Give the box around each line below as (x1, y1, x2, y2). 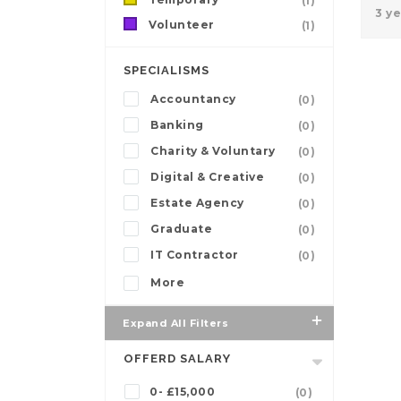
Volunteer (149, 18, 215, 32)
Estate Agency (150, 196, 244, 210)
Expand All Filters (123, 317, 228, 330)
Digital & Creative (150, 170, 264, 184)
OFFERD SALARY (124, 352, 231, 366)
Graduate (150, 222, 212, 236)
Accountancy (150, 92, 236, 107)
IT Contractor (150, 248, 239, 262)
